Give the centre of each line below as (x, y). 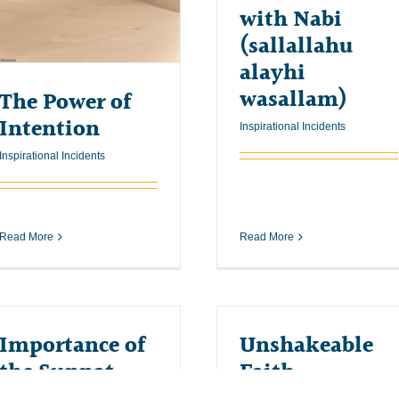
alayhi (273, 73)
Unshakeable (306, 346)
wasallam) (293, 100)
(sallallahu (297, 46)
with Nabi (291, 20)
